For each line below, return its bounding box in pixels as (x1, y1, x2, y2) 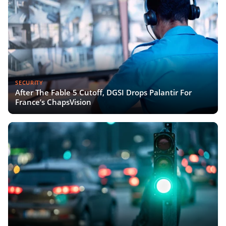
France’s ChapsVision (15, 97, 92, 107)
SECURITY (15, 79, 43, 87)
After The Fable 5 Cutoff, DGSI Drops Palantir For (15, 87, 192, 98)
